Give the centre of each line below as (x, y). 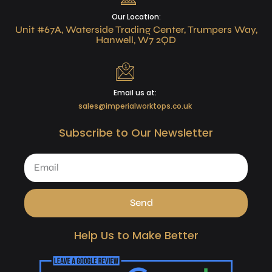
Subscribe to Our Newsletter (136, 132)
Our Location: (136, 16)
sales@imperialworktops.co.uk (135, 106)
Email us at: (135, 92)
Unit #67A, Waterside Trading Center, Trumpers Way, (136, 29)
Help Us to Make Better (136, 235)
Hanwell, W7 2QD (136, 39)
